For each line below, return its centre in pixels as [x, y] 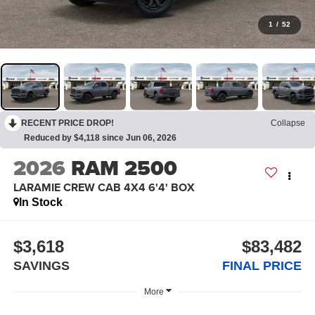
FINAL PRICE [262, 265]
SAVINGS [41, 265]
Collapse [288, 123]
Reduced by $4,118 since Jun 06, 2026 [100, 137]
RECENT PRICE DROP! [67, 123]
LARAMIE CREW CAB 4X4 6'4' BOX [104, 188]
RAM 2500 [124, 168]
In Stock [40, 202]
